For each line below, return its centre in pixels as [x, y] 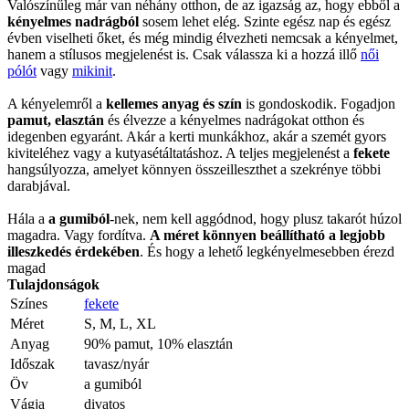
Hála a [28, 218]
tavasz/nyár [116, 363]
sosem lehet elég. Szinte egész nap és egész [265, 21]
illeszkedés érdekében [73, 251]
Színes [29, 303]
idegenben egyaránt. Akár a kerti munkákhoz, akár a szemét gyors [197, 136]
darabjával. [39, 185]
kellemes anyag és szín [174, 103]
